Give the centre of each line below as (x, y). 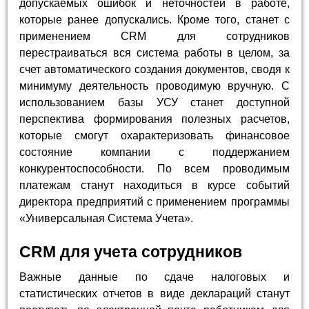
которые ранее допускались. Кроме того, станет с (154, 19)
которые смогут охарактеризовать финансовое (154, 135)
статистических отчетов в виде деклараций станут (154, 293)
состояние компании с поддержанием (154, 152)
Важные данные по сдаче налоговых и (154, 277)
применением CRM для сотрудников (154, 36)
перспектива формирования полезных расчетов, (154, 119)
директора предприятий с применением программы (154, 201)
